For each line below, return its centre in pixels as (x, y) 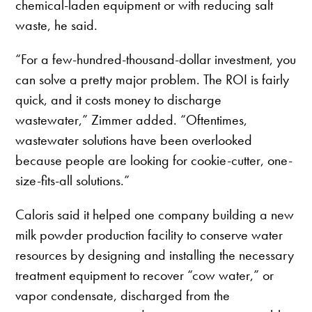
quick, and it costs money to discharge (119, 100)
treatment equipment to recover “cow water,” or (145, 275)
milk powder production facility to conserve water (149, 235)
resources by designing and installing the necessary (155, 255)
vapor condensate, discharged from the (123, 296)
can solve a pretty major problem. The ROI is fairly (153, 80)
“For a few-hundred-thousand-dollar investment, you (156, 60)
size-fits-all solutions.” (73, 181)
